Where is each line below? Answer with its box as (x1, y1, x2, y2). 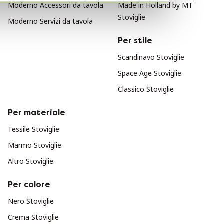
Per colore (8, 180, 50, 189)
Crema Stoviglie (8, 212, 59, 222)
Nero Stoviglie (8, 196, 54, 206)
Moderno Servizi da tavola (8, 16, 93, 26)
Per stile (118, 36, 152, 45)
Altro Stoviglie (8, 156, 53, 166)
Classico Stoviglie (118, 84, 174, 94)
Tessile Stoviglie (8, 124, 59, 134)
